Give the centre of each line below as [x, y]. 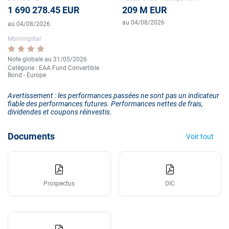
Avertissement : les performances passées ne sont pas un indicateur [113, 95]
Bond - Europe [27, 75]
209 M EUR [144, 10]
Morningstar [25, 39]
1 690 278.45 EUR [43, 10]
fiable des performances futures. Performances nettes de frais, [105, 104]
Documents [31, 136]
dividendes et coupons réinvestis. [60, 112]
